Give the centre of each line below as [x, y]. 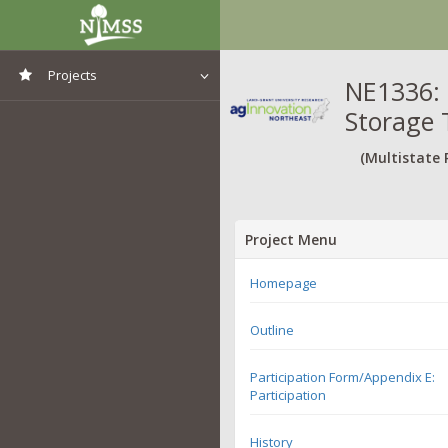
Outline [272, 329]
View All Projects [95, 115]
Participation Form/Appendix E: [342, 376]
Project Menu [291, 239]
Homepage [283, 282]
